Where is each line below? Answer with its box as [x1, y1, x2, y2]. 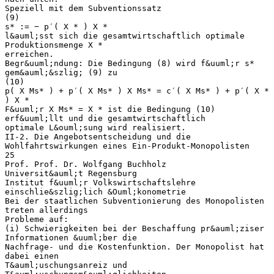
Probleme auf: [5, 214, 68, 224]
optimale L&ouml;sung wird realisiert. [5, 122, 186, 132]
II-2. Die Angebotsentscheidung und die [5, 131, 191, 141]
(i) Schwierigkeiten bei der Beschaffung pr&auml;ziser [5, 223, 264, 233]
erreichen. [5, 49, 54, 59]
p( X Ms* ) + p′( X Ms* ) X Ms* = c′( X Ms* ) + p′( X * [5, 86, 269, 95]
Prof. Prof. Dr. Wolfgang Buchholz [5, 159, 166, 169]
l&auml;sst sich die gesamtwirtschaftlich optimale [5, 31, 245, 40]
